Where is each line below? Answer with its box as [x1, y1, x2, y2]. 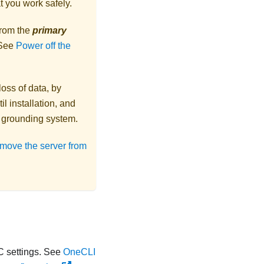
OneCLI [63, 246, 95, 257]
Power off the [16, 40, 71, 51]
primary [32, 25, 67, 35]
